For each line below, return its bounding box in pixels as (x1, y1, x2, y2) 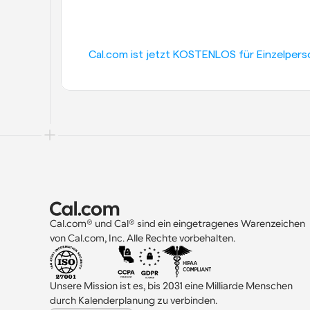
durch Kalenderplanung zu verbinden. (50, 295, 217, 307)
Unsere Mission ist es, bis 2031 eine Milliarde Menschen (50, 280, 295, 292)
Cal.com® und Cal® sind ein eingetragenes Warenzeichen (50, 218, 307, 230)
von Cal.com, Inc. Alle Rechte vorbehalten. (50, 232, 235, 244)
